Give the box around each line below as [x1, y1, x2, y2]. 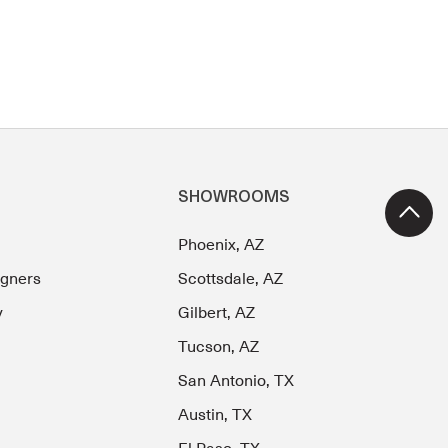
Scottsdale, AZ [178, 270, 284, 289]
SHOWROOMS [178, 190, 291, 207]
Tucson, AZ [178, 338, 260, 357]
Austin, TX [178, 406, 253, 425]
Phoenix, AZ [178, 236, 265, 255]
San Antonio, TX [178, 372, 295, 391]
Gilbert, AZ [178, 304, 256, 323]
